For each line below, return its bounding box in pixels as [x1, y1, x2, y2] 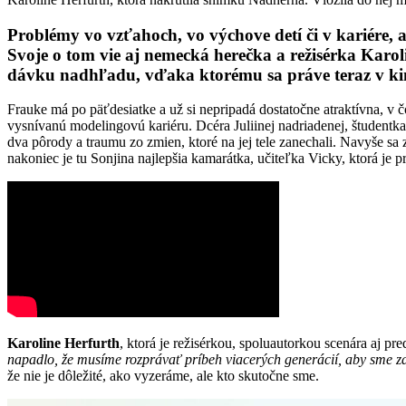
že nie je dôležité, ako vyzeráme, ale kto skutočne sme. [7, 368, 319, 384]
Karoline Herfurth [7, 335, 120, 352]
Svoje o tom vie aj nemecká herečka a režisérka [7, 44, 361, 64]
